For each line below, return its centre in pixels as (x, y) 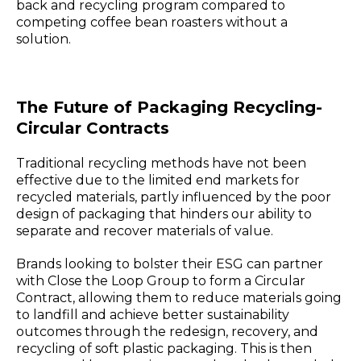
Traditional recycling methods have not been (161, 164)
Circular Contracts (93, 129)
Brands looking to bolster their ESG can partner (170, 264)
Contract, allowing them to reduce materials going (179, 298)
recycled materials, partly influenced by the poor (174, 197)
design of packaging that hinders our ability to (164, 214)
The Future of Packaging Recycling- (169, 108)
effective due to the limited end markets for (158, 180)
